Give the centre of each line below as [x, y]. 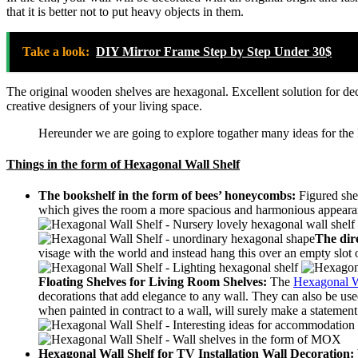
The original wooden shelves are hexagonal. [117, 91]
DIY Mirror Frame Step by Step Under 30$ [214, 51]
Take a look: [56, 51]
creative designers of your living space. [104, 105]
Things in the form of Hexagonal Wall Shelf [123, 164]
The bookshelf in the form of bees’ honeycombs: [169, 196]
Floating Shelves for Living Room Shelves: [153, 282]
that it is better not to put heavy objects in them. [125, 11]
